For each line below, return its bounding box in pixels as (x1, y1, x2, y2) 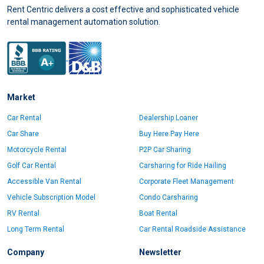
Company (7, 247, 44, 258)
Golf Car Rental (7, 161, 56, 170)
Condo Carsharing (139, 193, 198, 202)
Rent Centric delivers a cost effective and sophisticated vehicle (7, 5, 239, 15)
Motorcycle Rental (7, 146, 67, 154)
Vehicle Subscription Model (7, 193, 95, 202)
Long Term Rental (7, 225, 64, 234)
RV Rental (7, 209, 39, 218)
